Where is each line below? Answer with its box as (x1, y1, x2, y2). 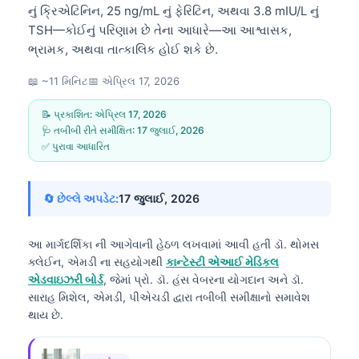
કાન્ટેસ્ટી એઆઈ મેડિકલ (166, 254, 279, 268)
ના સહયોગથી (97, 254, 166, 268)
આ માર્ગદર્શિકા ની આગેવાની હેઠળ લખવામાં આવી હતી (28, 236, 274, 251)
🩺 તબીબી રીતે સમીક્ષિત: (42, 123, 137, 136)
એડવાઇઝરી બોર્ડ (28, 272, 103, 286)
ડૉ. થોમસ (274, 236, 319, 251)
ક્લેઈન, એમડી (28, 254, 97, 268)
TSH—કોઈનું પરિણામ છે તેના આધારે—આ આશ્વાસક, (28, 22, 292, 38)
